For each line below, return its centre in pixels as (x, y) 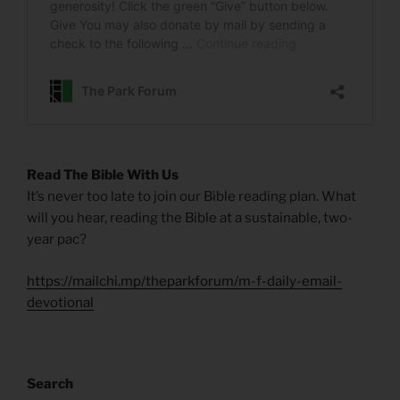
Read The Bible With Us (103, 175)
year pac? (57, 240)
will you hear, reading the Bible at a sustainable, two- (190, 218)
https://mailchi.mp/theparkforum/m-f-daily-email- (184, 281)
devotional (60, 302)
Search (50, 384)
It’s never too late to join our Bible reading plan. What (192, 197)
